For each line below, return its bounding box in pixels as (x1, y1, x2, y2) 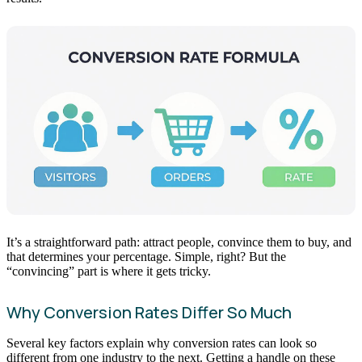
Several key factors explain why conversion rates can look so (6, 336, 317, 351)
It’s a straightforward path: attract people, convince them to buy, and (6, 235, 351, 250)
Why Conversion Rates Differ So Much (6, 301, 292, 324)
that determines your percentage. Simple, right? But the (6, 250, 286, 264)
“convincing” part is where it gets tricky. (6, 264, 211, 279)
